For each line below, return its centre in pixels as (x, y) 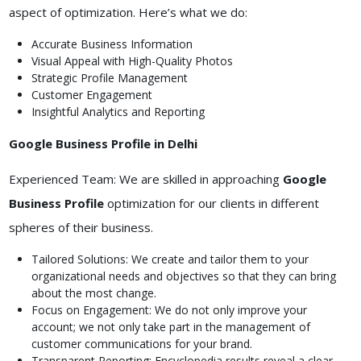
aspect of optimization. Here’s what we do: (128, 12)
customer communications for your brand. (141, 344)
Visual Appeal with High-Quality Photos (132, 61)
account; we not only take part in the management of (170, 327)
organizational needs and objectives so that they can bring (183, 276)
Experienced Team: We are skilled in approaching (145, 179)
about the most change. (93, 293)
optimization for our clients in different (213, 203)
